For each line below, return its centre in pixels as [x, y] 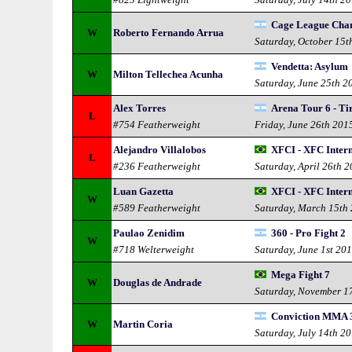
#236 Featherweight [157, 166]
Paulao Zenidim [149, 233]
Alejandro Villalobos [160, 150]
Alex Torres [140, 108]
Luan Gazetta [144, 191]
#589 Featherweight [157, 208]
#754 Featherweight [157, 125]
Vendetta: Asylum [310, 66]
